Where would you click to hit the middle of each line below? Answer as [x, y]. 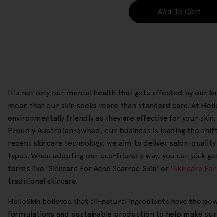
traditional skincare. [43, 181]
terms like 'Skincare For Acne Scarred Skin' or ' [90, 168]
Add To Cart [179, 11]
